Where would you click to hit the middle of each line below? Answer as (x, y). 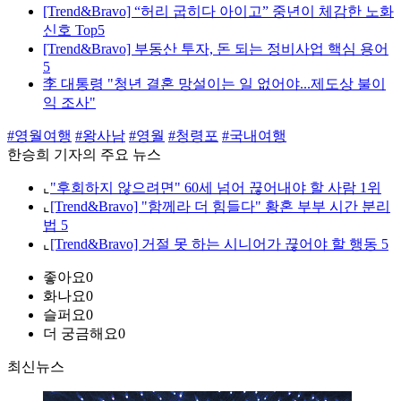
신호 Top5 (74, 30)
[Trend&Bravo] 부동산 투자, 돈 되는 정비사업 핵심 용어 (216, 49)
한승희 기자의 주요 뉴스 (84, 155)
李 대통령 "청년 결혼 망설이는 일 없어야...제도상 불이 (214, 84)
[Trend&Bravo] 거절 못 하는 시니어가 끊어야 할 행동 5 (219, 244)
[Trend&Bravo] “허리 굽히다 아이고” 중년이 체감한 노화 (218, 12)
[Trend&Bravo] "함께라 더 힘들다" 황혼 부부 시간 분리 (220, 207)
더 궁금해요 (81, 334)
